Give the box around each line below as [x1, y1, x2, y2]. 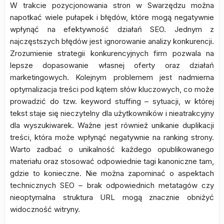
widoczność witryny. [10, 204, 80, 214]
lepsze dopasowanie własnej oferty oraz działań [10, 60, 214, 70]
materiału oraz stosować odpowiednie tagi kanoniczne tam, [10, 156, 214, 166]
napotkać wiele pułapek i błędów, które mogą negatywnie [10, 12, 214, 22]
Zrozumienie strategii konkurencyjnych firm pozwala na [10, 48, 214, 58]
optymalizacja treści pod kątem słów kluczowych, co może [10, 84, 214, 94]
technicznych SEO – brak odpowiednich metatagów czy [10, 180, 214, 190]
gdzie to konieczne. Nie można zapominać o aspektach [10, 168, 214, 178]
